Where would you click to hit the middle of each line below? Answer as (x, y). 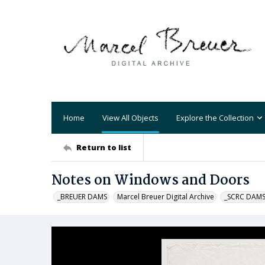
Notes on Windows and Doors (151, 181)
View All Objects (130, 117)
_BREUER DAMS (82, 197)
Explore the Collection (215, 117)
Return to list (104, 147)
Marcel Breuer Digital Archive (166, 197)
